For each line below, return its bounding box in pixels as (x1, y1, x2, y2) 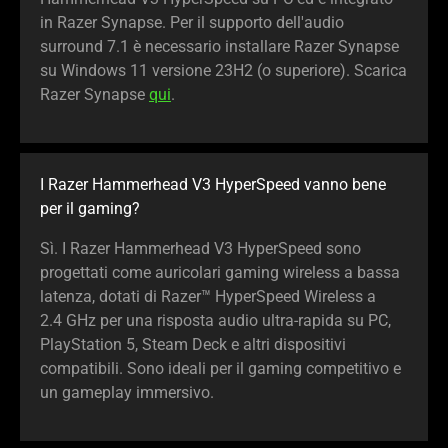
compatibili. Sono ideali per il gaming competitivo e (40, 359, 401, 379)
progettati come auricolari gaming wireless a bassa (40, 263, 400, 283)
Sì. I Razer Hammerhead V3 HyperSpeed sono (40, 239, 361, 259)
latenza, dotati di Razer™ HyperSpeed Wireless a (40, 287, 376, 307)
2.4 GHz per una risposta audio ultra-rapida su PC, (40, 311, 391, 331)
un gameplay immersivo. (40, 383, 214, 403)
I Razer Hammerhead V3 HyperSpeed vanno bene (40, 175, 386, 195)
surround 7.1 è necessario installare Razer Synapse (40, 37, 399, 57)
